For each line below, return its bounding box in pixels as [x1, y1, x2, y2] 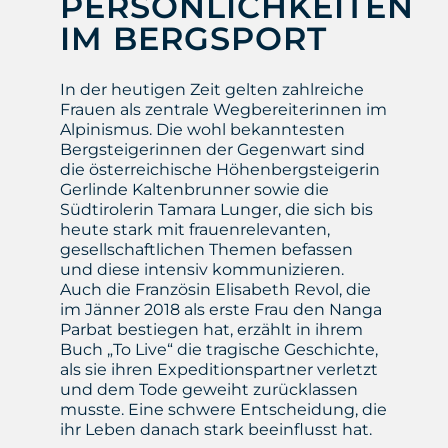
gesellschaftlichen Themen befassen [59, 240, 353, 260]
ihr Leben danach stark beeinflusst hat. [59, 420, 372, 440]
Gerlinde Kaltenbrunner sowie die [59, 180, 329, 200]
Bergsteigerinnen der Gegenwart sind [59, 140, 365, 160]
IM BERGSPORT [59, 19, 337, 59]
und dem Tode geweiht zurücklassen [59, 380, 358, 400]
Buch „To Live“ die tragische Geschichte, [59, 340, 378, 360]
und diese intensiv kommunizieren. [59, 260, 348, 280]
